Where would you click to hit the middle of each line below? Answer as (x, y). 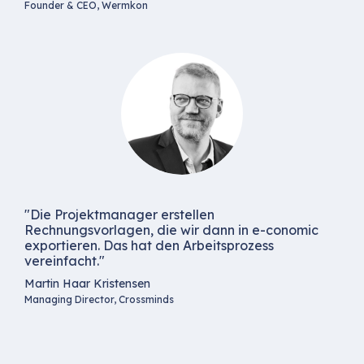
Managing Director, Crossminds (99, 300)
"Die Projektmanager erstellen (119, 215)
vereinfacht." (65, 261)
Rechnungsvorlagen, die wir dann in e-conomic (171, 230)
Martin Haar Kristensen (87, 284)
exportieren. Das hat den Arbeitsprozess (149, 246)
